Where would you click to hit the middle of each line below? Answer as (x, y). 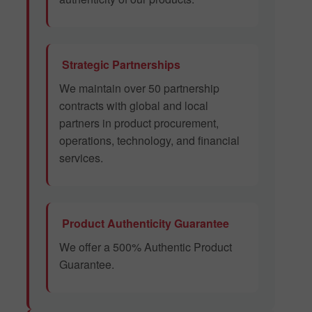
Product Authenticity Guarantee (144, 224)
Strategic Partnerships (120, 65)
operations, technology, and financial (149, 141)
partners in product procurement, (139, 123)
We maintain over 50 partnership (139, 88)
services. (81, 158)
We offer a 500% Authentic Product (146, 247)
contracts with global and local (134, 106)
